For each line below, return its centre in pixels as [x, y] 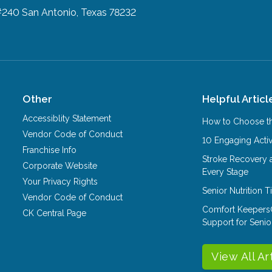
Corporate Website [60, 165]
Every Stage [226, 172]
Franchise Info [50, 150]
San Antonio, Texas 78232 [79, 12]
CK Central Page [55, 213]
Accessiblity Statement [67, 118]
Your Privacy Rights [60, 181]
